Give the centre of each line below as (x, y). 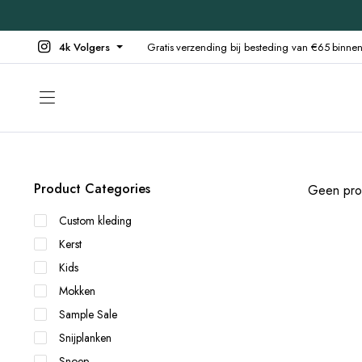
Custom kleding (95, 221)
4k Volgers (84, 47)
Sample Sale (88, 314)
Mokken (77, 291)
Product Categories (92, 189)
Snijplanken (85, 338)
